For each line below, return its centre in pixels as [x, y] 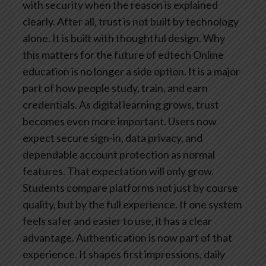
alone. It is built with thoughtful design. [112, 38]
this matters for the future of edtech [107, 54]
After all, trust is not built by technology [147, 21]
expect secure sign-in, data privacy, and [113, 137]
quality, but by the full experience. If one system [132, 204]
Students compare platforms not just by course [130, 187]
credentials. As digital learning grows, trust [121, 104]
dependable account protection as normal [119, 154]
